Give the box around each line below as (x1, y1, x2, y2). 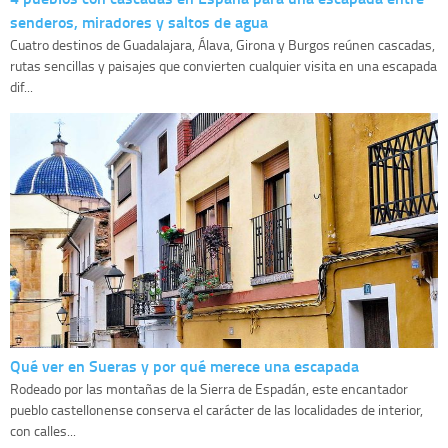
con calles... (10, 421, 76, 441)
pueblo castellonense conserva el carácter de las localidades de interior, (10, 400, 423, 420)
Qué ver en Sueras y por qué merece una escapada (10, 354, 359, 378)
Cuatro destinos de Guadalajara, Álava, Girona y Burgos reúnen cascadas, (10, 35, 435, 55)
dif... (10, 77, 33, 97)
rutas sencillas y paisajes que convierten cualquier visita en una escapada (10, 56, 437, 76)
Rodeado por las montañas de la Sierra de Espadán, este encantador (10, 379, 408, 399)
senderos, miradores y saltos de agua (10, 10, 268, 34)
